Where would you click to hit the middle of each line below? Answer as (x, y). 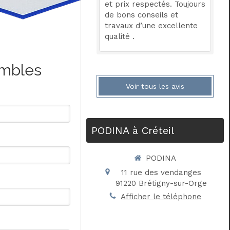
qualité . (120, 36)
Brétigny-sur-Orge (172, 183)
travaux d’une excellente (151, 26)
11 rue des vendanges (161, 172)
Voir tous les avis (155, 86)
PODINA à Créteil (133, 130)
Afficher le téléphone (161, 196)
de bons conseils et (142, 15)
